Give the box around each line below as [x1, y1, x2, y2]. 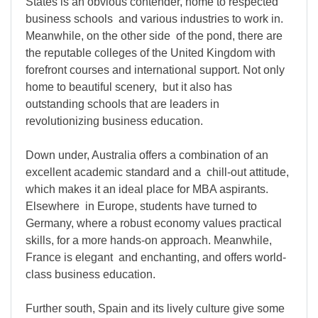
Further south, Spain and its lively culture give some [26, 302, 285, 314]
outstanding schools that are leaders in [26, 98, 219, 110]
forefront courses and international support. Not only [26, 64, 285, 76]
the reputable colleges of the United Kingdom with [26, 47, 275, 59]
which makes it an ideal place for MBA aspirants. [26, 183, 268, 195]
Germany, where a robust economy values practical [26, 217, 282, 229]
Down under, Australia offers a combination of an [26, 149, 268, 161]
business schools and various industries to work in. [26, 13, 283, 25]
